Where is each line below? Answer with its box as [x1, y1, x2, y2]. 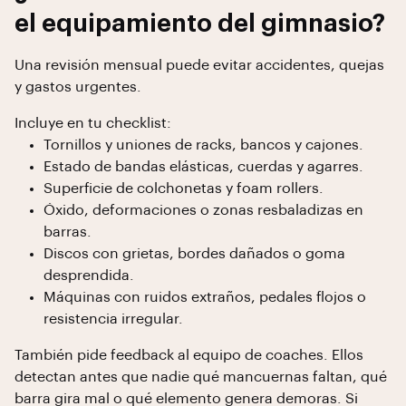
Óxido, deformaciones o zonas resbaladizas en [43, 203, 363, 217]
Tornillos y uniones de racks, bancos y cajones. [43, 138, 363, 152]
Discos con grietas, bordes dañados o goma [43, 246, 345, 261]
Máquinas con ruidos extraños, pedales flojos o [43, 290, 366, 304]
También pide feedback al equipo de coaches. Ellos [14, 348, 363, 362]
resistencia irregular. [43, 312, 183, 326]
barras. [43, 225, 92, 239]
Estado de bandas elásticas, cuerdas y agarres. [43, 159, 363, 174]
